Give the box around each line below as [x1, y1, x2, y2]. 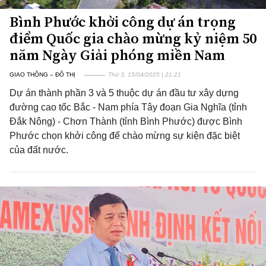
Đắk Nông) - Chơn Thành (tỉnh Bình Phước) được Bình [9, 116, 242, 126]
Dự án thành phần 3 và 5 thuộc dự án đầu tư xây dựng [9, 88, 239, 98]
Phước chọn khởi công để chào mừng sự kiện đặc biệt [9, 131, 240, 141]
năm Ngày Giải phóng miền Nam [9, 45, 225, 65]
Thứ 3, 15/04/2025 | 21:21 [108, 71, 181, 78]
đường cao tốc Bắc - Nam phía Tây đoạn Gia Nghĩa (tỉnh [9, 102, 247, 112]
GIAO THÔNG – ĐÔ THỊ [9, 71, 75, 78]
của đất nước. [9, 145, 68, 155]
